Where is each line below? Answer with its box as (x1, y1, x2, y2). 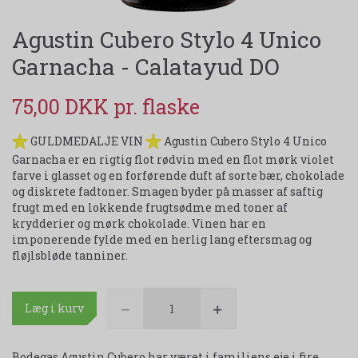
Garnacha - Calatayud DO (12, 52, 280, 82)
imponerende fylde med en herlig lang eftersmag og (12, 232, 312, 248)
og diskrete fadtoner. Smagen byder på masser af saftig (12, 184, 323, 200)
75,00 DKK (12, 93, 113, 121)
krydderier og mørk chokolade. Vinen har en (12, 216, 266, 232)
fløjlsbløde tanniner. (12, 248, 128, 264)
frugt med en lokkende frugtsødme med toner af (12, 200, 288, 216)
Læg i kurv (25, 300, 84, 316)
